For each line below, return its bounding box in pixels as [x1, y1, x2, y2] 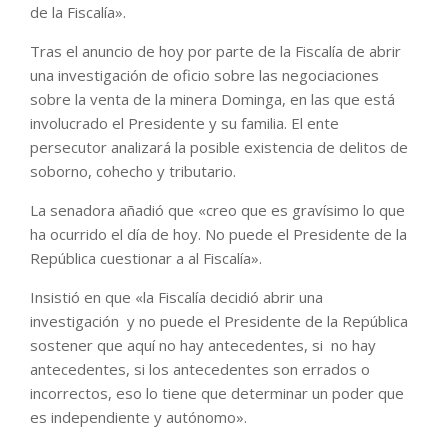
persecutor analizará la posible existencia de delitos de [30, 137, 408, 158]
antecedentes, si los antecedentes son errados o [30, 359, 370, 380]
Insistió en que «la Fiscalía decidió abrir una [30, 287, 323, 308]
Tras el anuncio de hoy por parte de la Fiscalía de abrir [30, 41, 401, 62]
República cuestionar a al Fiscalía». [30, 248, 262, 269]
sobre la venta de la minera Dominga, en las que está [30, 89, 395, 110]
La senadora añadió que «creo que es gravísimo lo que [30, 200, 405, 221]
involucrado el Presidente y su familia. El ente [30, 113, 339, 134]
